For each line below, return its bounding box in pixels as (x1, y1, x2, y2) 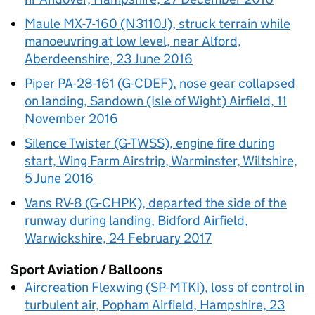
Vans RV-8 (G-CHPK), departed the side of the (25, 195, 287, 211)
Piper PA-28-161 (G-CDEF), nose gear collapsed (25, 75, 295, 91)
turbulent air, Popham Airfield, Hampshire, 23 (25, 297, 285, 313)
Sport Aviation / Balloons (11, 262, 162, 278)
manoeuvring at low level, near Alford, (25, 33, 241, 49)
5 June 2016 (25, 170, 94, 186)
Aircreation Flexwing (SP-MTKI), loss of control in (25, 279, 304, 295)
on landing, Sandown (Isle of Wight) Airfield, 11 (25, 93, 287, 109)
